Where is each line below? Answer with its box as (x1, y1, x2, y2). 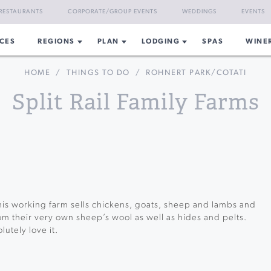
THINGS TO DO (66, 69, 130, 77)
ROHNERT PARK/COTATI (146, 69, 247, 77)
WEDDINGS (182, 8, 217, 15)
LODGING (141, 38, 180, 45)
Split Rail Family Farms (11, 88, 260, 116)
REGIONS (38, 38, 75, 45)
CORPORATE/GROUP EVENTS (68, 8, 157, 15)
